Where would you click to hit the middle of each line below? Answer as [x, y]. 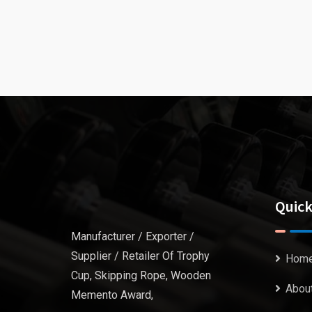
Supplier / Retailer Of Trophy [140, 256]
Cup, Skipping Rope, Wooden [141, 276]
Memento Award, [112, 295]
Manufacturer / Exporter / [133, 237]
